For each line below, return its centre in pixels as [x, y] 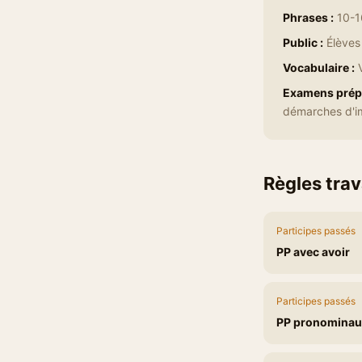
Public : [303, 42]
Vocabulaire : [319, 67]
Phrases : [308, 17]
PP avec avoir [313, 252]
